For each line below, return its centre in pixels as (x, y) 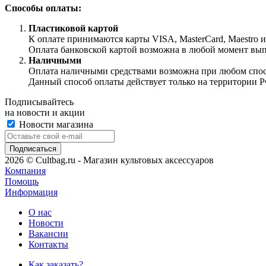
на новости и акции (45, 113)
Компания (25, 171)
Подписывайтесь (39, 102)
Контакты (48, 245)
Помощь (22, 182)
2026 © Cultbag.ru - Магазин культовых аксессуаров (109, 160)
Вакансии (48, 234)
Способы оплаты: (43, 8)
